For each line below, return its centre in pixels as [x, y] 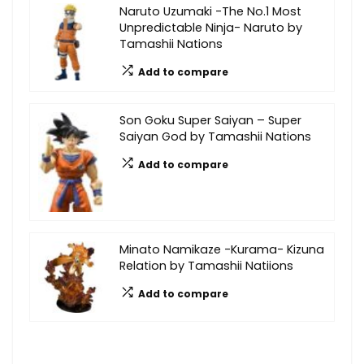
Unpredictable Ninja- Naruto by [211, 27]
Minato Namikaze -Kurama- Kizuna [222, 249]
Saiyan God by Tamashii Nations [215, 136]
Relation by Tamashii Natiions [206, 265]
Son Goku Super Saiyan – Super [210, 120]
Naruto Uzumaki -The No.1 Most [210, 11]
